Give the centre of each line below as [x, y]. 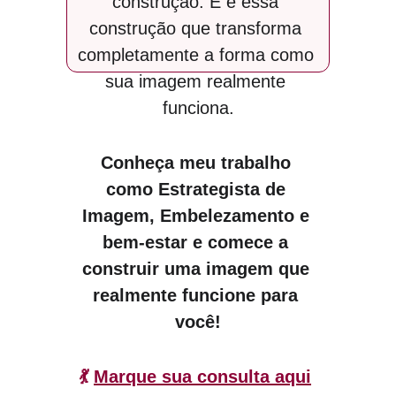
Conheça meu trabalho [198, 163]
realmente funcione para [198, 295]
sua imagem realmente [198, 81]
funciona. [198, 108]
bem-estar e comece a [198, 242]
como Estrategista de [198, 189]
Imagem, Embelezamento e [198, 216]
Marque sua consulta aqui [203, 377]
